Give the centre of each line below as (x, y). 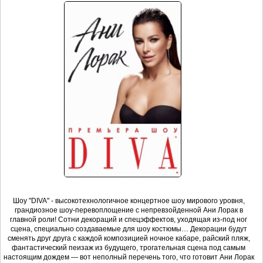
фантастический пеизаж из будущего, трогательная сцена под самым (129, 248)
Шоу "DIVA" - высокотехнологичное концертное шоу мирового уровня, (129, 201)
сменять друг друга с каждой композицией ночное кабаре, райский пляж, (129, 239)
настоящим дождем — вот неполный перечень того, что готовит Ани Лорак (129, 257)
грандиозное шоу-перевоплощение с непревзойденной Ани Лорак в (129, 210)
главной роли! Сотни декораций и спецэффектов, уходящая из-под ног (129, 220)
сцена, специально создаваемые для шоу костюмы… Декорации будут (129, 229)
